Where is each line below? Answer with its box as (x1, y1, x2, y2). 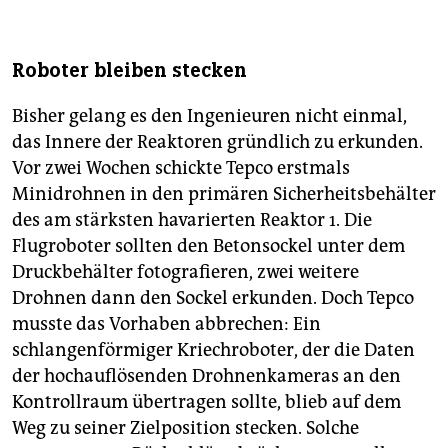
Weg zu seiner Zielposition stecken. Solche (12, 417, 359, 440)
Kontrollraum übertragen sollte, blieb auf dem (12, 391, 401, 414)
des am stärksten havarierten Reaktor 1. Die (12, 209, 372, 232)
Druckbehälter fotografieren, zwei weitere (12, 261, 359, 284)
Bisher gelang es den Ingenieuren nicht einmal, (12, 105, 407, 128)
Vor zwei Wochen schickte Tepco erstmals (12, 157, 350, 180)
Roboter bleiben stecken (12, 58, 247, 84)
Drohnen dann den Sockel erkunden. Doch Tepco (12, 287, 414, 310)
